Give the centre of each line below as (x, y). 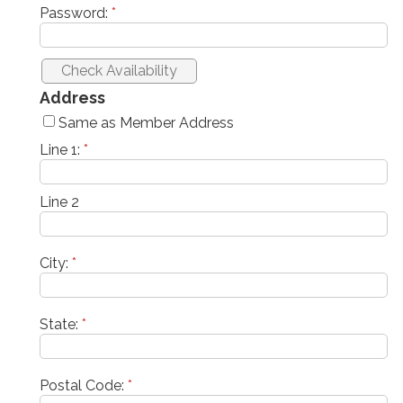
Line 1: (62, 149)
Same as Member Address (146, 122)
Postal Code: (84, 385)
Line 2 (59, 201)
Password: (76, 13)
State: (61, 324)
